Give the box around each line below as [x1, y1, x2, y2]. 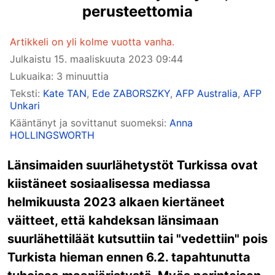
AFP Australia [176, 87, 238, 99]
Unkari [10, 99, 40, 112]
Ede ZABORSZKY [92, 87, 170, 99]
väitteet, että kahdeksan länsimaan [7, 213, 219, 228]
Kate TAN [43, 87, 87, 99]
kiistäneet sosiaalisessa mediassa [7, 176, 211, 191]
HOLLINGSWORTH [10, 129, 95, 141]
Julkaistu [10, 53, 54, 65]
